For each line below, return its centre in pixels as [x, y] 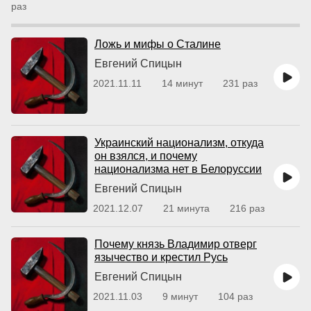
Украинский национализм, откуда [179, 143]
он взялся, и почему [146, 156]
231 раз [240, 83]
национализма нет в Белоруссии [178, 169]
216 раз [247, 208]
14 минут [182, 83]
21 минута [186, 208]
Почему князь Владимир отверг [176, 244]
